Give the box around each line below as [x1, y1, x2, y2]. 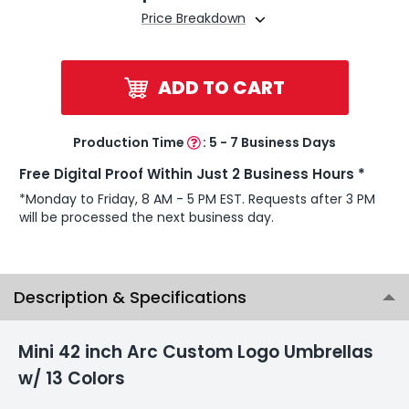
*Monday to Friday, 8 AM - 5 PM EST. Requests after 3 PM [19, 189, 376, 208]
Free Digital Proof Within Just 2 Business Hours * [19, 163, 366, 184]
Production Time [73, 132, 187, 152]
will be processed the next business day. [19, 207, 275, 226]
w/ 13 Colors [18, 365, 125, 391]
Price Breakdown [142, 8, 246, 27]
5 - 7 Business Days [209, 132, 336, 152]
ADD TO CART [158, 74, 285, 100]
